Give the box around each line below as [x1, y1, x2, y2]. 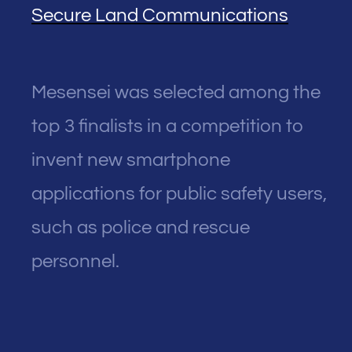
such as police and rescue [31, 217, 250, 237]
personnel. [31, 251, 119, 271]
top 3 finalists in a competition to [31, 115, 304, 136]
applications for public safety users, [31, 183, 327, 203]
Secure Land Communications [31, 5, 288, 25]
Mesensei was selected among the [31, 82, 321, 102]
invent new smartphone [31, 149, 230, 170]
